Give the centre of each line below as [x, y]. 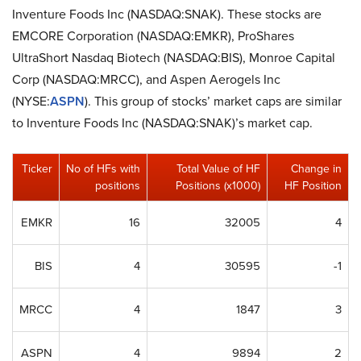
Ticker [37, 169]
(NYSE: [31, 101]
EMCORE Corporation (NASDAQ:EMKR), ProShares [153, 36]
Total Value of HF [218, 169]
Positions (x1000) [218, 186]
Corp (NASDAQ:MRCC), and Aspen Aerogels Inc [146, 79]
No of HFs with [103, 169]
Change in [316, 169]
